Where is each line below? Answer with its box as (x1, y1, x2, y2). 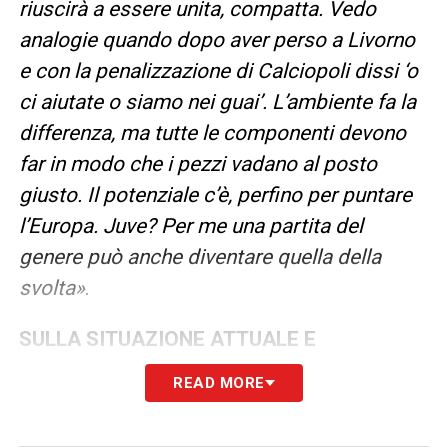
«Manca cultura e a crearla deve (114, 388, 404, 413)
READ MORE (173, 373, 265, 392)
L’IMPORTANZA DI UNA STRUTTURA (18, 357, 359, 382)
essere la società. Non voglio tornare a (18, 419, 371, 444)
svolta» (18, 275, 85, 300)
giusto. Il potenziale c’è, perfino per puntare (18, 182, 412, 207)
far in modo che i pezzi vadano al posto (18, 151, 377, 176)
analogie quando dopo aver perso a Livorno (18, 27, 415, 52)
